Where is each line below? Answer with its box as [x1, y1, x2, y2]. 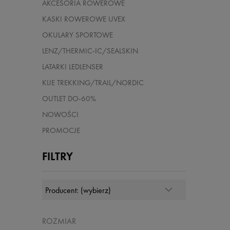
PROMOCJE [42, 125, 80, 136]
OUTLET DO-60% [42, 93, 96, 104]
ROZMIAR [42, 216, 76, 227]
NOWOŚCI [42, 109, 79, 120]
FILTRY [42, 149, 73, 164]
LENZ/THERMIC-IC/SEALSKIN [42, 46, 138, 56]
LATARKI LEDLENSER [42, 62, 103, 72]
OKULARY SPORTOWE [42, 30, 113, 41]
